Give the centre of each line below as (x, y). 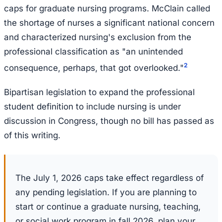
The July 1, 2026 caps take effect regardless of (110, 178)
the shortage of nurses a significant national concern (109, 23)
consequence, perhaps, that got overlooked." (94, 68)
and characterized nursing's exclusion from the (98, 37)
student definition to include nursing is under (92, 106)
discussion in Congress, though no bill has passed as (109, 121)
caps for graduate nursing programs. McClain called (107, 9)
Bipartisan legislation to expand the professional (99, 92)
